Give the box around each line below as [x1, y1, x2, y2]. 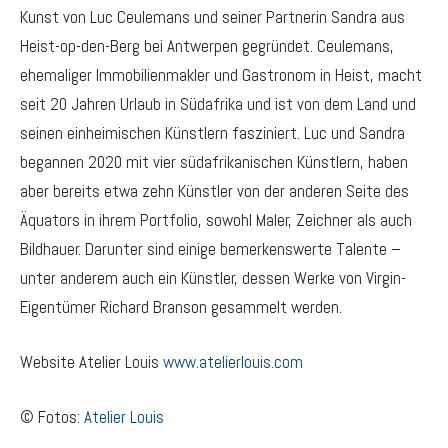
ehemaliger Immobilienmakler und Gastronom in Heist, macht [20, 64, 422, 86]
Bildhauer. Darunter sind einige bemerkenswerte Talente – [20, 238, 401, 260]
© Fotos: [20, 406, 84, 428]
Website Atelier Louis [20, 351, 163, 373]
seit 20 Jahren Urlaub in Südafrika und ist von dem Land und [20, 93, 416, 115]
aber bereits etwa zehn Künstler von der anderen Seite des [20, 180, 409, 202]
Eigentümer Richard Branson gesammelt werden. [20, 296, 342, 318]
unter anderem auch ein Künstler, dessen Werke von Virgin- [20, 267, 406, 289]
